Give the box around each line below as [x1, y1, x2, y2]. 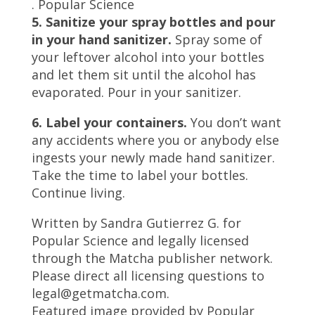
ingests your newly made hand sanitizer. [31, 148, 275, 166]
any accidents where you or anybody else [31, 131, 279, 148]
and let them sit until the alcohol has [31, 65, 256, 83]
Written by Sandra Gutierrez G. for [31, 214, 241, 231]
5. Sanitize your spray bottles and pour [31, 13, 276, 30]
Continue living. [31, 184, 125, 201]
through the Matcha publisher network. [31, 249, 273, 266]
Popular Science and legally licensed [31, 231, 249, 249]
